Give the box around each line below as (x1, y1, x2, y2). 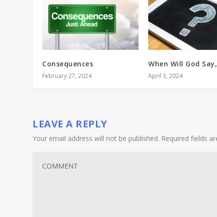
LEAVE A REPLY (32, 117, 108, 130)
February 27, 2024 (42, 71, 92, 80)
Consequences (42, 59, 93, 68)
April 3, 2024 (148, 71, 183, 80)
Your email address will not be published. (32, 133, 160, 143)
